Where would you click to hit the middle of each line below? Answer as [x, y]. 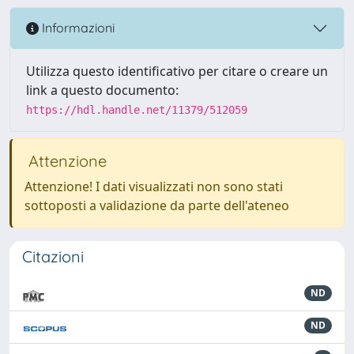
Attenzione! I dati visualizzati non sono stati [154, 186]
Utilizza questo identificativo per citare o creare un [177, 71]
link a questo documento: [102, 90]
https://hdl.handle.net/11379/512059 [137, 109]
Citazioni [53, 256]
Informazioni [77, 28]
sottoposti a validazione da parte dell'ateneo [157, 205]
